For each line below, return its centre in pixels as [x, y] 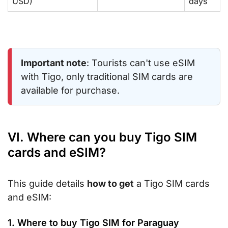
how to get [110, 183]
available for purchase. [70, 90]
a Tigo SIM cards [172, 183]
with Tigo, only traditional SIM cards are [107, 76]
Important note [54, 63]
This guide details [47, 183]
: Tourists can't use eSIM [141, 63]
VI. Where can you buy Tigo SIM [102, 137]
